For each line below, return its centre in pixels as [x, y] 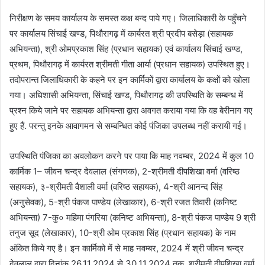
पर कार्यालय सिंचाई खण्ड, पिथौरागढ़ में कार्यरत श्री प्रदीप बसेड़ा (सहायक [121, 33]
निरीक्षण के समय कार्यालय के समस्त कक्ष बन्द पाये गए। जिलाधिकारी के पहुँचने [128, 18]
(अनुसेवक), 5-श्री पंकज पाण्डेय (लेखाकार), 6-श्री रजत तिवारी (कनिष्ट [123, 202]
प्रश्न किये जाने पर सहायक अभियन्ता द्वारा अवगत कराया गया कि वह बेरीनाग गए [131, 110]
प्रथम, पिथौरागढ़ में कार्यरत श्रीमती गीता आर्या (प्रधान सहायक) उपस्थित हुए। [130, 64]
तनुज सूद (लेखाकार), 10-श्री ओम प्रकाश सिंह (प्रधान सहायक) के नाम [123, 232]
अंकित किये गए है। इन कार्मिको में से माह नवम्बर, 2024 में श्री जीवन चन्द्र [127, 248]
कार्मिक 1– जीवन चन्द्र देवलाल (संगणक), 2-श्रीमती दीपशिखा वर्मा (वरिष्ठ [125, 171]
